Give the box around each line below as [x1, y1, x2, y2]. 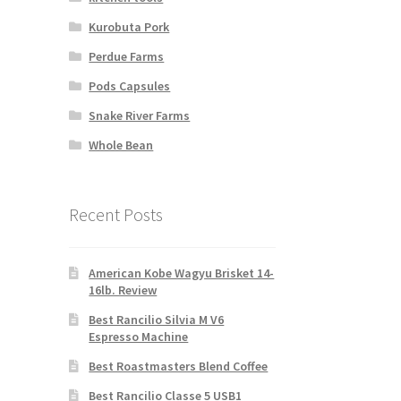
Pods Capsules [89, 77, 171, 94]
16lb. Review [89, 282, 158, 299]
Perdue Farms [89, 47, 165, 64]
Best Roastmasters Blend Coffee [89, 358, 269, 375]
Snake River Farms [89, 107, 191, 124]
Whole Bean [89, 136, 154, 153]
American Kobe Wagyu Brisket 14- [89, 265, 275, 282]
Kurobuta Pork [89, 18, 170, 35]
